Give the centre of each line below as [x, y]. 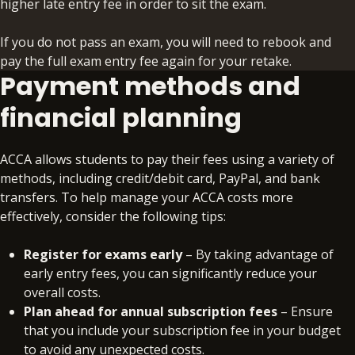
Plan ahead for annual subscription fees [151, 311]
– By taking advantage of [258, 254]
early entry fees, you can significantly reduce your [170, 273]
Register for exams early [103, 254]
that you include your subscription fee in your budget [182, 330]
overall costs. [62, 292]
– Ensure [305, 311]
